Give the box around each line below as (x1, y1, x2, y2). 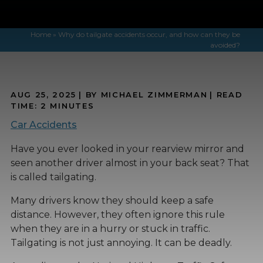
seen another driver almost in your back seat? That (10, 157, 249, 168)
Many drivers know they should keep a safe (10, 194, 214, 206)
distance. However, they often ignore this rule (10, 208, 225, 220)
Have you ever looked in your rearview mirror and (10, 143, 244, 154)
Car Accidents (10, 119, 77, 130)
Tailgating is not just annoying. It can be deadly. (10, 237, 232, 248)
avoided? (210, 41, 240, 50)
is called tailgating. (10, 171, 96, 183)
